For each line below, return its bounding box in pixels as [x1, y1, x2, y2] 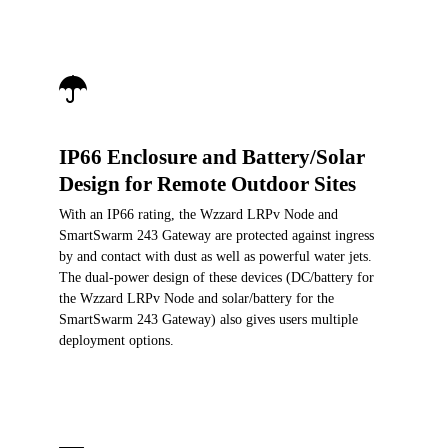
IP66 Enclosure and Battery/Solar [59, 145, 365, 169]
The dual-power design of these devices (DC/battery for [59, 270, 374, 286]
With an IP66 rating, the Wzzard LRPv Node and [59, 207, 338, 223]
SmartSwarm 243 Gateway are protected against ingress [59, 228, 374, 244]
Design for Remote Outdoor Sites [59, 172, 356, 196]
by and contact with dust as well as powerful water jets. [59, 249, 372, 265]
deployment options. [59, 333, 174, 349]
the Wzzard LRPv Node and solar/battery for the [59, 291, 334, 307]
